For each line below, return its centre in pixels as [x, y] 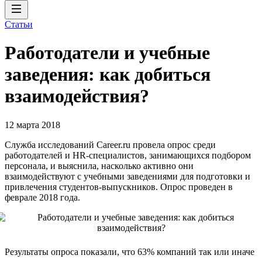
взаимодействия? [77, 96]
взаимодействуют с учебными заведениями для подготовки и [127, 176]
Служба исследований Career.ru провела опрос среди [110, 144]
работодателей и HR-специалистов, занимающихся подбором [128, 155]
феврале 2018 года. [42, 197]
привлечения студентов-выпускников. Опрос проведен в [119, 187]
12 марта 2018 [32, 125]
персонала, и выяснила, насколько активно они [99, 166]
